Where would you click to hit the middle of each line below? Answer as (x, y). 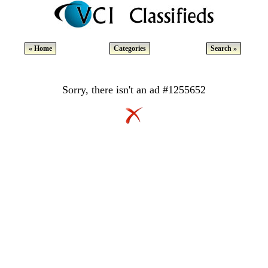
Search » (224, 48)
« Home (40, 48)
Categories (130, 48)
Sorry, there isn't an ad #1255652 (134, 90)
